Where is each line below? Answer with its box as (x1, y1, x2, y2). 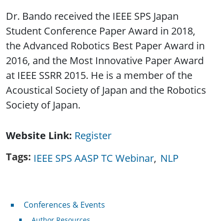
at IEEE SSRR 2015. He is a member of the (6, 68, 192, 82)
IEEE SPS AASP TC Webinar (34, 151, 154, 165)
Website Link (6, 128, 69, 142)
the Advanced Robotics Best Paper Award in (6, 38, 205, 52)
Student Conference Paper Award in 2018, (6, 24, 195, 37)
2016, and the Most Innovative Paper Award (6, 53, 204, 67)
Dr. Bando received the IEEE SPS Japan (6, 9, 179, 23)
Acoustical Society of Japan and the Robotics (6, 83, 206, 97)
